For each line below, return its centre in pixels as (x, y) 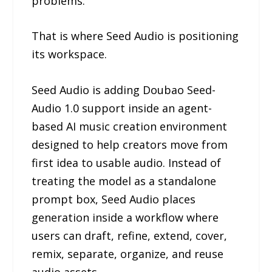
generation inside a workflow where (125, 218)
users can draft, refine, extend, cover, (130, 236)
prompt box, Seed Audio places (114, 199)
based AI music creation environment (130, 127)
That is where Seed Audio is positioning (135, 36)
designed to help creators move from (130, 145)
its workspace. (70, 54)
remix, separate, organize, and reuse (128, 254)
